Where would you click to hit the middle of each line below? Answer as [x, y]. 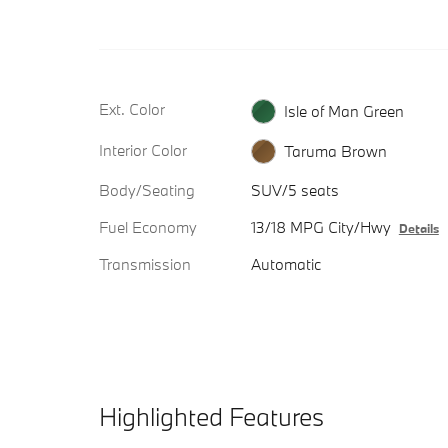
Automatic [285, 264]
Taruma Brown [335, 151]
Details [418, 228]
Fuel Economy [148, 227]
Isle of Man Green [343, 110]
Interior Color [143, 149]
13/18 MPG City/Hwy [320, 227]
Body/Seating [147, 190]
